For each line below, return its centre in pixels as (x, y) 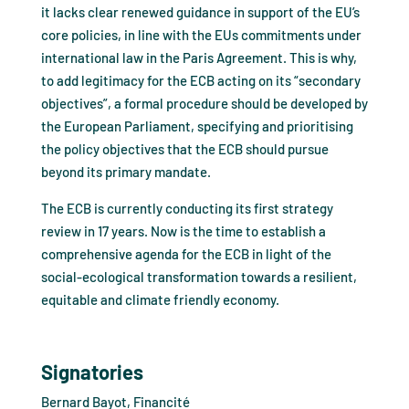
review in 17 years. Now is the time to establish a (183, 231)
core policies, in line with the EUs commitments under (201, 35)
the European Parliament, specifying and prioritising (197, 126)
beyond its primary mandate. (126, 172)
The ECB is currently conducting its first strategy (187, 208)
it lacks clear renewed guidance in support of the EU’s (200, 12)
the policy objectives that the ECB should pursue (184, 149)
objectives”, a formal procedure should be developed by (204, 103)
